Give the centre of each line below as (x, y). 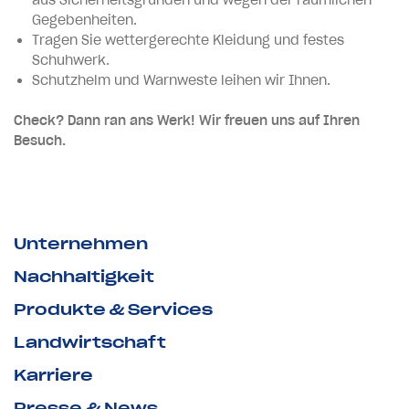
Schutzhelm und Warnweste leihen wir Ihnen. (181, 80)
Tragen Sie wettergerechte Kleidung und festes (188, 40)
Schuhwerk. (71, 60)
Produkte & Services (113, 309)
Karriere (53, 375)
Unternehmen (81, 243)
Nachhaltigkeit (84, 276)
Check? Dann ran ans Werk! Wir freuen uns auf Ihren (187, 120)
